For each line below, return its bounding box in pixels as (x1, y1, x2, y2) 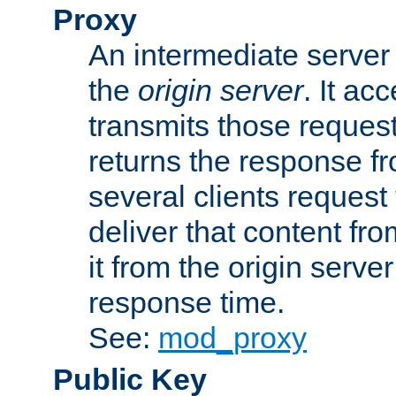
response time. (88, 285, 285, 319)
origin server (138, 72, 303, 107)
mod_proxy (158, 320, 307, 354)
